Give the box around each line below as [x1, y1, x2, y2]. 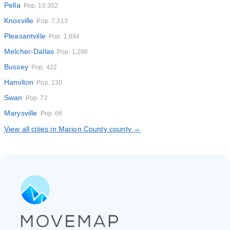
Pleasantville [4, 32, 46, 40]
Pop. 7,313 [36, 17, 68, 25]
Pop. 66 [40, 110, 63, 117]
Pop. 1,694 [48, 33, 80, 40]
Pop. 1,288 [57, 48, 88, 55]
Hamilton [4, 78, 34, 86]
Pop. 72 [25, 94, 48, 102]
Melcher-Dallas [4, 47, 54, 55]
